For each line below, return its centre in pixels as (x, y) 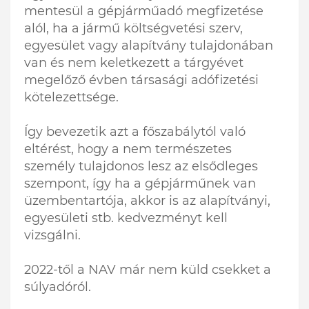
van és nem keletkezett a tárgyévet (134, 63)
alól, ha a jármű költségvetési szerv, (133, 29)
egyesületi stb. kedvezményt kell (126, 218)
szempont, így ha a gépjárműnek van (140, 184)
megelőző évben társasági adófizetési (141, 80)
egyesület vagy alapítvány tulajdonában (149, 46)
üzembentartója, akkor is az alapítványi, (147, 201)
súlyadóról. (58, 287)
